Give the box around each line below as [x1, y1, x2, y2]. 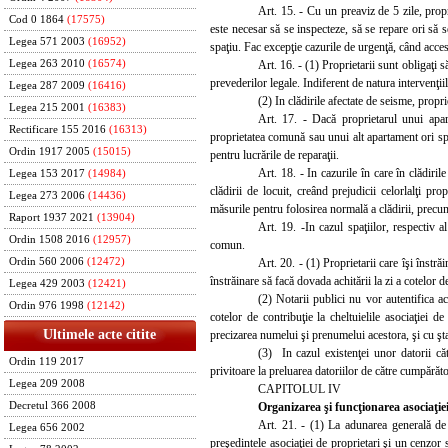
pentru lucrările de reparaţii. [210, 147, 339, 162]
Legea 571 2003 [9, 36, 85, 47]
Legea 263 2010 [9, 58, 85, 69]
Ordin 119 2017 [9, 356, 84, 367]
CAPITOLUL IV [258, 381, 341, 396]
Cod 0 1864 [9, 14, 64, 25]
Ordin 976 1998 [9, 300, 84, 311]
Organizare [258, 399, 315, 414]
